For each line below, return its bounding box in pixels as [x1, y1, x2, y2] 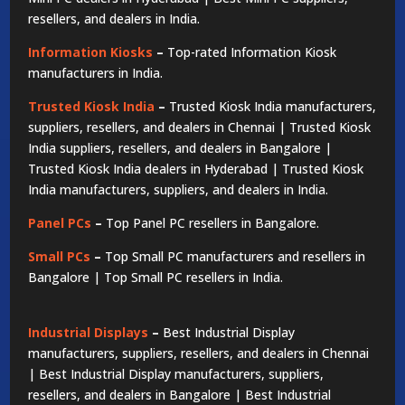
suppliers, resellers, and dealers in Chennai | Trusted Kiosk [28, 118, 372, 136]
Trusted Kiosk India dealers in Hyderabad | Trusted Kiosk [28, 159, 364, 177]
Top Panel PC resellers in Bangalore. [106, 213, 320, 231]
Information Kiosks [28, 42, 154, 61]
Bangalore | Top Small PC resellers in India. [28, 268, 284, 286]
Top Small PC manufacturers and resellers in [105, 247, 366, 265]
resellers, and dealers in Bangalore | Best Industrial [28, 385, 332, 403]
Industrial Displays [28, 323, 149, 341]
